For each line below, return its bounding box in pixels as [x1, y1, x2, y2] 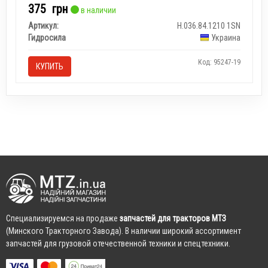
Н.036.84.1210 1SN [176, 20, 240, 31]
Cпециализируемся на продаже [6, 214, 120, 223]
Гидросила [28, 32, 66, 42]
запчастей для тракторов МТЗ [120, 214, 226, 223]
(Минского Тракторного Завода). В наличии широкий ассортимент [6, 226, 241, 236]
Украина [211, 32, 240, 42]
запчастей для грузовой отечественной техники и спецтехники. [6, 239, 230, 248]
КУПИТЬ [35, 61, 63, 71]
